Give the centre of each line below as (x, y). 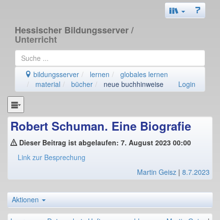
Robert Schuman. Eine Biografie (101, 125)
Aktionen (26, 199)
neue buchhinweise (134, 84)
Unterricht (36, 39)
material (48, 84)
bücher (82, 84)
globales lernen (144, 74)
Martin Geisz (157, 172)
